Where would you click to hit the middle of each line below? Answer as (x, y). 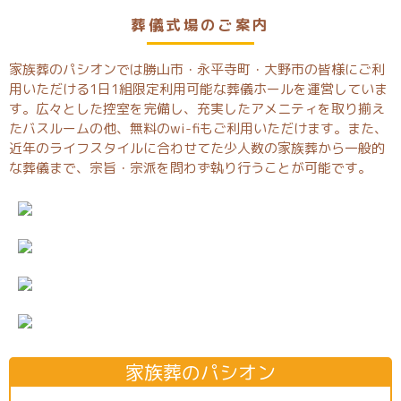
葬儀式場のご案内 (200, 25)
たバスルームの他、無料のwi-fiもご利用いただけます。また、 (198, 128)
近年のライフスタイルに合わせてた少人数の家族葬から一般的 (197, 148)
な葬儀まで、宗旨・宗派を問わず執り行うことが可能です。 (190, 167)
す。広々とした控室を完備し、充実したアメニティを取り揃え (197, 108)
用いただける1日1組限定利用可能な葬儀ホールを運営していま (198, 89)
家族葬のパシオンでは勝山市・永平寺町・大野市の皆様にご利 (197, 69)
